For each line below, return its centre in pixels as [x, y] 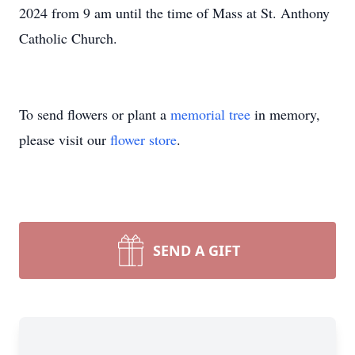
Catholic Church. [68, 38]
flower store [143, 139]
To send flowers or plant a [95, 114]
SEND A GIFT [197, 250]
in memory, [285, 114]
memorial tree [210, 114]
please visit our [65, 139]
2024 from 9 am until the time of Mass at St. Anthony [174, 13]
